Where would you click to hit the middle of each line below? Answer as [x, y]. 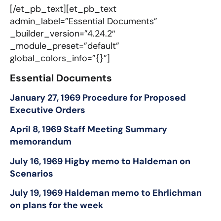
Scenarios [33, 173]
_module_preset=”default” [65, 46]
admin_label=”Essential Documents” [84, 21]
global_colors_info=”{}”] [60, 58]
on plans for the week [56, 205]
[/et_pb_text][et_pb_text [63, 9]
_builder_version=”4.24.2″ [62, 34]
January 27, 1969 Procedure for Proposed [98, 97]
